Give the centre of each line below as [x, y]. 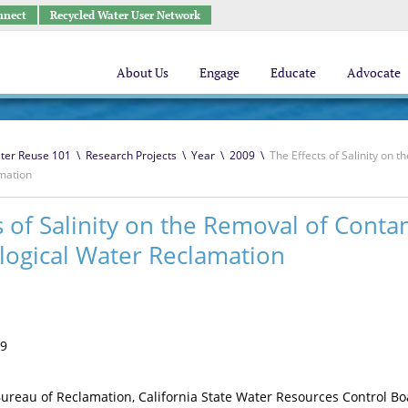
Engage [219, 72]
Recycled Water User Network [125, 15]
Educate [293, 72]
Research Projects [131, 155]
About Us [143, 72]
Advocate [374, 72]
